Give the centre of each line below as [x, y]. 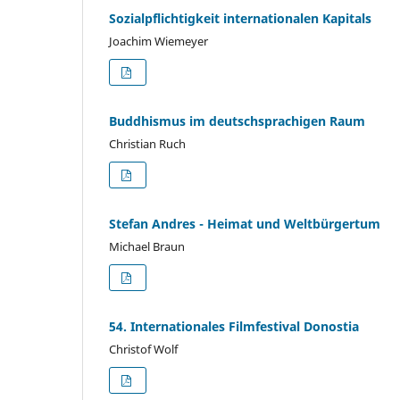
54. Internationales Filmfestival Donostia [234, 326]
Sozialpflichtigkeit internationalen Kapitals [240, 18]
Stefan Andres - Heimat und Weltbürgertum [245, 223]
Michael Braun [147, 246]
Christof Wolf [143, 349]
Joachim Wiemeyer [158, 41]
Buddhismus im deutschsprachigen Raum [237, 121]
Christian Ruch [147, 143]
